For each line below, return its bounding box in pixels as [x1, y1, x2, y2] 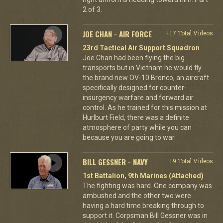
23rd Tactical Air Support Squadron [82, 43, 200, 52]
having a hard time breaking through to [82, 201, 204, 210]
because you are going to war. [82, 133, 176, 141]
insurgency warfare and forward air [82, 93, 194, 102]
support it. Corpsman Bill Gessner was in [82, 211, 208, 220]
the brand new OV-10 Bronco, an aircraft [82, 73, 209, 82]
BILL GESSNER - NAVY [82, 156, 148, 167]
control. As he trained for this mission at [82, 103, 207, 111]
